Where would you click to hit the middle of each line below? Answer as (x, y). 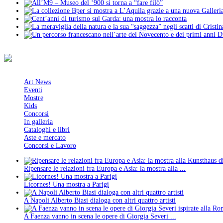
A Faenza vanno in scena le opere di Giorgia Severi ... (100, 217)
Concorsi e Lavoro (50, 146)
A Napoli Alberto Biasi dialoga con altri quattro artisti (100, 201)
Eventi (33, 90)
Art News (37, 82)
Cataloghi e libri (47, 130)
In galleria (38, 122)
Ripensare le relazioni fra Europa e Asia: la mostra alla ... (105, 169)
